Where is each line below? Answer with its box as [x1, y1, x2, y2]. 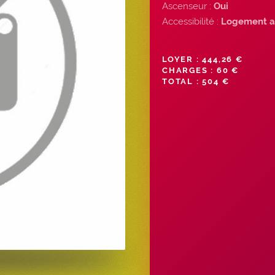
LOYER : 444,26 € [162, 54, 243, 64]
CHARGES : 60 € [162, 65, 239, 75]
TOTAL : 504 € [162, 76, 230, 86]
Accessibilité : [162, 15, 221, 27]
